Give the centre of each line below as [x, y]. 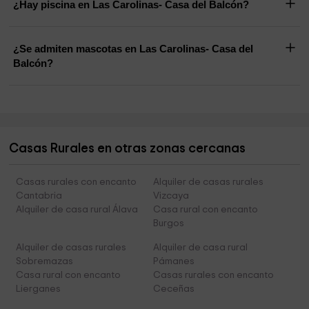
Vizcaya [171, 196]
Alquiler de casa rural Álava [77, 210]
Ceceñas [173, 289]
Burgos [168, 224]
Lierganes [39, 289]
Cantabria [39, 196]
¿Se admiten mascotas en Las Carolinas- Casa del [133, 49]
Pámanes [173, 262]
